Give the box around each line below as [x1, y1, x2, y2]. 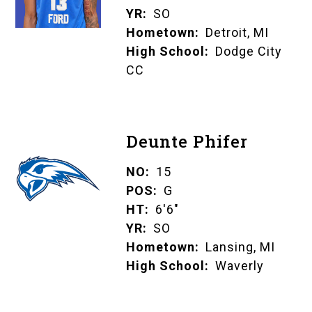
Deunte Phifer [125, 130, 248, 153]
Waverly [214, 258, 264, 274]
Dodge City [214, 44, 282, 59]
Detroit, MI [205, 25, 269, 40]
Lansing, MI [205, 240, 275, 255]
